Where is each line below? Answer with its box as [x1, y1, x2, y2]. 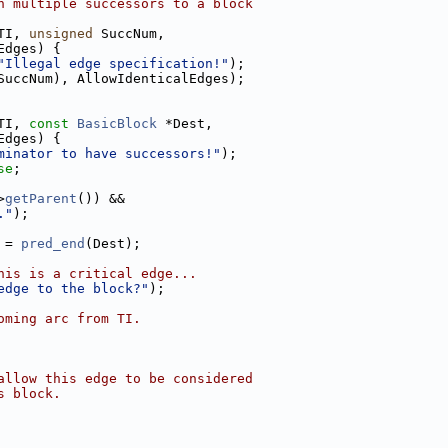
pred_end [21, 236, 85, 251]
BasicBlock [77, 116, 157, 131]
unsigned [29, 26, 93, 41]
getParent [5, 191, 77, 206]
